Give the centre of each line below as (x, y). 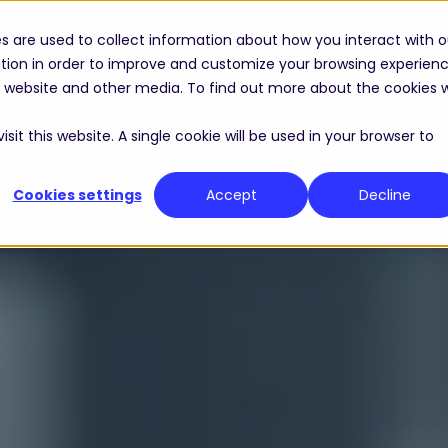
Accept (231, 195)
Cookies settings (77, 195)
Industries (197, 42)
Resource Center (357, 42)
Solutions (69, 42)
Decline (385, 195)
